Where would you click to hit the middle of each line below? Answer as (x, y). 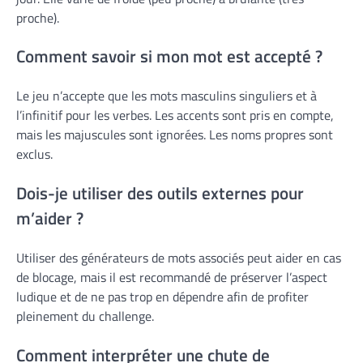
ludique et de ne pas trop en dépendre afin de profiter (162, 296)
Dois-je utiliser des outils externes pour (160, 192)
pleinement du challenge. (85, 316)
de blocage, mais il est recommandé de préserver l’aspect (172, 277)
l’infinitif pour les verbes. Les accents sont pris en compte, (175, 115)
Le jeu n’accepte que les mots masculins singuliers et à (167, 96)
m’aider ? (50, 218)
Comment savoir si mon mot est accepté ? (169, 56)
